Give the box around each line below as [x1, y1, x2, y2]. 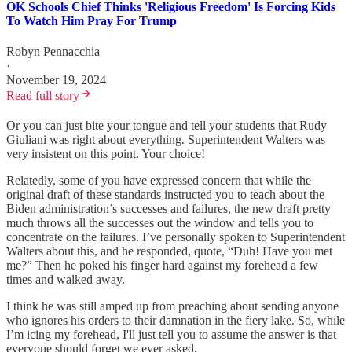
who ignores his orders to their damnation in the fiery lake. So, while [6, 313, 345, 328]
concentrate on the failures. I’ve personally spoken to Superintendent [6, 230, 345, 244]
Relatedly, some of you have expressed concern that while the [6, 174, 311, 188]
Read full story [6, 89, 79, 103]
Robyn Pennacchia [6, 45, 100, 59]
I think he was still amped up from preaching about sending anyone [6, 299, 339, 313]
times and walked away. [6, 273, 125, 287]
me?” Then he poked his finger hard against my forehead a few [6, 258, 318, 273]
